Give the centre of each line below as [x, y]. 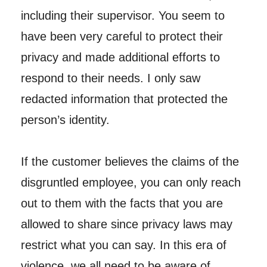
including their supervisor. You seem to [122, 15]
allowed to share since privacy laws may [126, 224]
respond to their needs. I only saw [110, 78]
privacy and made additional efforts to [120, 57]
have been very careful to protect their [122, 36]
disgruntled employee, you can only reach [131, 182]
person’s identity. [65, 119]
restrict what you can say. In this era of [123, 245]
